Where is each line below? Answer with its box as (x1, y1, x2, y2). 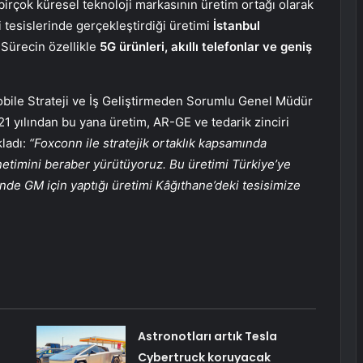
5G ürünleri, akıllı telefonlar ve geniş (100, 38, 312, 54)
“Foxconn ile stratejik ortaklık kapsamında (29, 135, 267, 151)
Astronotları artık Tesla (137, 327, 277, 344)
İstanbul (213, 17, 260, 33)
